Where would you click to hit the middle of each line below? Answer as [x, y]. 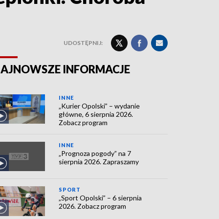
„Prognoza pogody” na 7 [95, 153]
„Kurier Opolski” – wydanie [99, 106]
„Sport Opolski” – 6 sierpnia [100, 198]
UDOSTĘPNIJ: [83, 43]
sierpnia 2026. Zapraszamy [99, 162]
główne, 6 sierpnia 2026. [96, 114]
